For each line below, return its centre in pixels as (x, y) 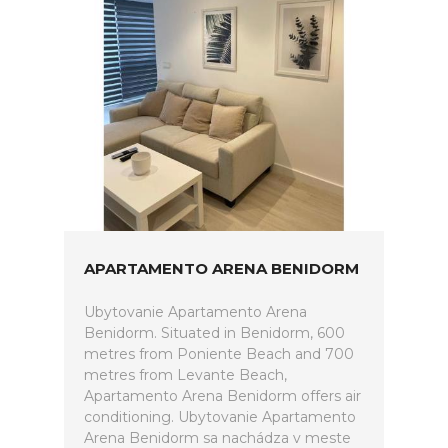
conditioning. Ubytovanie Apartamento (220, 417)
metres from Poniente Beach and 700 (219, 354)
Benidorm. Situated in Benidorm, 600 (214, 333)
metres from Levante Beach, (185, 375)
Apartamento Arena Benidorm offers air (222, 396)
